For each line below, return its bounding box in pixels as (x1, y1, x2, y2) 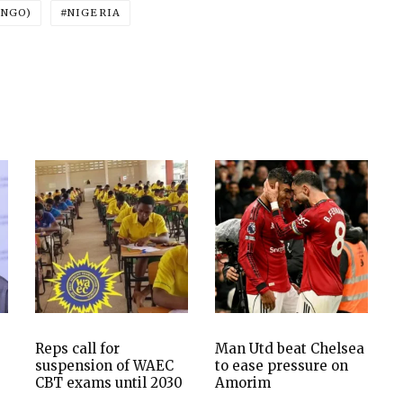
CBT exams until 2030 (35, 373, 183, 391)
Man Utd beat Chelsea (215, 339, 364, 357)
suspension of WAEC (35, 356, 174, 374)
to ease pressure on (215, 356, 348, 374)
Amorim (215, 373, 271, 391)
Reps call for (35, 339, 120, 357)
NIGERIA (67, 5, 121, 19)
